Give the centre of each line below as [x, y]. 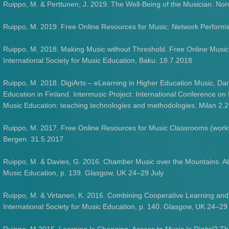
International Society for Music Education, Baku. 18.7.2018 [98, 60]
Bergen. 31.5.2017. [35, 139]
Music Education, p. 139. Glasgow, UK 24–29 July [84, 173]
